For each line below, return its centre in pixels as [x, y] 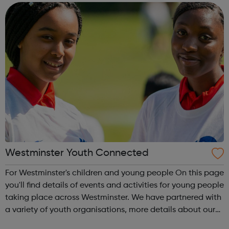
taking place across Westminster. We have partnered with [68, 198]
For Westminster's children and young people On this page [90, 173]
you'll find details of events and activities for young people [114, 185]
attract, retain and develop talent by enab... [88, 6]
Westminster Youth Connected [77, 153]
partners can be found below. [60, 222]
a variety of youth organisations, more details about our [110, 210]
